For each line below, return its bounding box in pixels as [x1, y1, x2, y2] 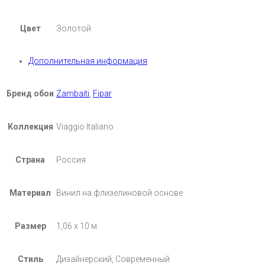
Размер [14, 221, 46, 231]
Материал [9, 188, 51, 198]
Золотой [56, 23, 91, 33]
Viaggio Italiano [56, 121, 114, 131]
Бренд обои [7, 88, 54, 98]
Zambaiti [56, 88, 89, 98]
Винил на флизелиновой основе [56, 188, 183, 198]
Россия [56, 154, 86, 164]
